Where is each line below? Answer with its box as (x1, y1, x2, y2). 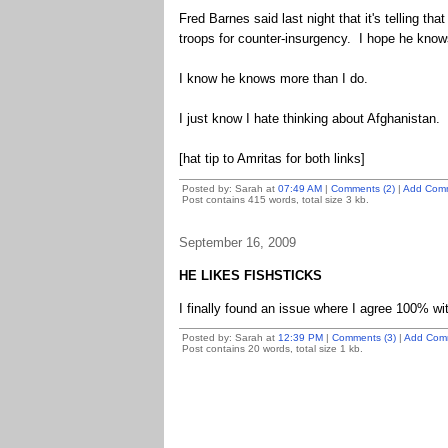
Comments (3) (331, 332, 396, 343)
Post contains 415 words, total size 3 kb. (181, 194, 369, 205)
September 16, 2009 (178, 235, 296, 250)
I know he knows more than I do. (178, 71, 368, 86)
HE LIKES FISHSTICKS (178, 268, 322, 283)
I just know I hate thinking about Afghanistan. (178, 111, 440, 126)
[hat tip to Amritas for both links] (178, 151, 365, 166)
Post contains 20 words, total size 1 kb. (181, 343, 363, 354)
